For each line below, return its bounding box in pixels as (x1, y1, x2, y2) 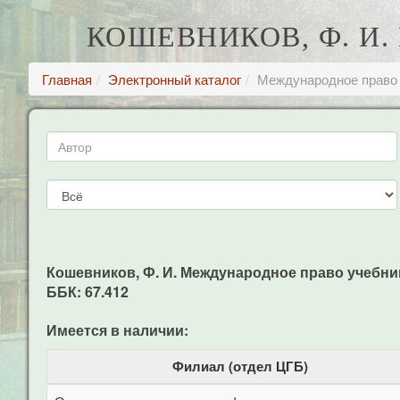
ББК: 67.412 (46, 281, 129, 302)
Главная (42, 70, 92, 88)
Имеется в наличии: (46, 320, 188, 340)
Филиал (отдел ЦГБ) (172, 356, 308, 376)
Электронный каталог (108, 70, 241, 88)
